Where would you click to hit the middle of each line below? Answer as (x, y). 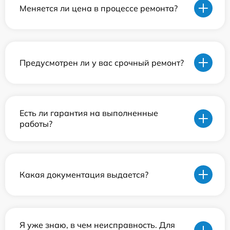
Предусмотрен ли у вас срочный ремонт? (102, 62)
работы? (36, 124)
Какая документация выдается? (84, 174)
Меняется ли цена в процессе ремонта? (99, 8)
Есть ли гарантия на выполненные (89, 113)
